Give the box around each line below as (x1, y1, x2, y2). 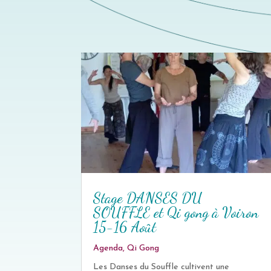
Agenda (93, 244, 123, 253)
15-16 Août (93, 218, 157, 237)
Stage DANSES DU (93, 189, 203, 207)
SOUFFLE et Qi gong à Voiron (93, 204, 259, 222)
